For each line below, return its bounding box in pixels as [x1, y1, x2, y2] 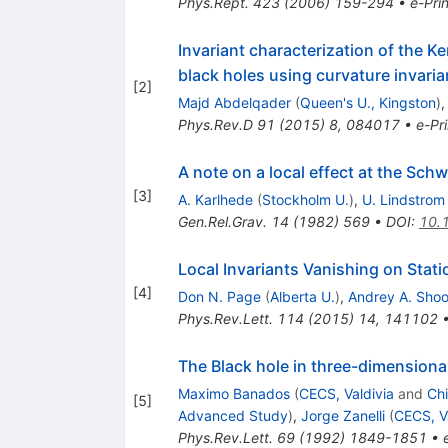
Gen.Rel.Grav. [177, 212, 267, 230]
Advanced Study [177, 406, 288, 424]
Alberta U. [269, 287, 335, 305]
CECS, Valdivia [298, 384, 394, 402]
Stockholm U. [261, 190, 349, 208]
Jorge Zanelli [300, 406, 385, 424]
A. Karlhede [177, 190, 253, 208]
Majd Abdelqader [177, 93, 291, 111]
